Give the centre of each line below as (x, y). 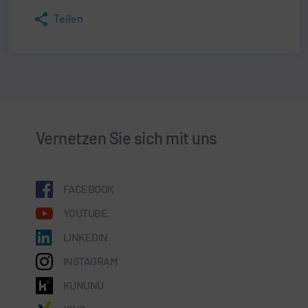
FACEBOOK (89, 188)
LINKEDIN (86, 236)
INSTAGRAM (90, 261)
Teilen (68, 18)
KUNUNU (84, 285)
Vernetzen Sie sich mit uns (126, 137)
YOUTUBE (86, 212)
